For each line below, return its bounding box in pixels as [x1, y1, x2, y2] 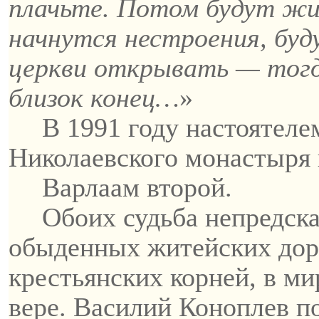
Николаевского [9, 142, 178, 172]
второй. [140, 172, 233, 202]
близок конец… [9, 83, 179, 113]
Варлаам [42, 172, 140, 202]
